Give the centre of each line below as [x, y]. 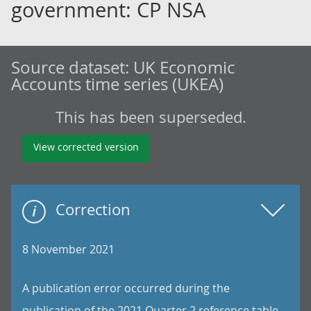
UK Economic [184, 67]
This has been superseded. [151, 117]
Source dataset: [72, 67]
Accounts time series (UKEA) [117, 84]
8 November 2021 [68, 249]
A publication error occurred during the [126, 288]
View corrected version [86, 147]
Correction [93, 209]
